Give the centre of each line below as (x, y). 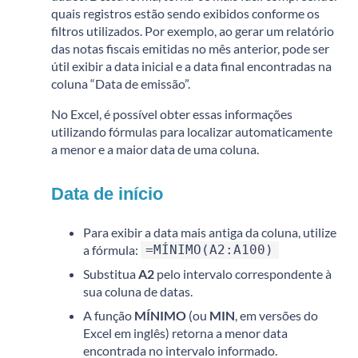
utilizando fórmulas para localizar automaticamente (192, 131)
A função (109, 315)
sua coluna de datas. (138, 291)
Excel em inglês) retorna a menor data (185, 332)
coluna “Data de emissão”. (121, 83)
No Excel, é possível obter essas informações (172, 113)
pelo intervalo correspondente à (243, 273)
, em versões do (276, 315)
